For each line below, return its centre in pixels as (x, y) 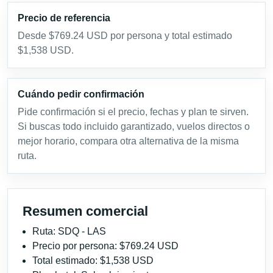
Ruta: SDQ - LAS (69, 231)
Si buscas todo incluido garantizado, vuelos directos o (134, 126)
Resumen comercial (85, 211)
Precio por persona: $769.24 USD (105, 246)
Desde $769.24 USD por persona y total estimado (125, 35)
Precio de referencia (64, 18)
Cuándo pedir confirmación (81, 94)
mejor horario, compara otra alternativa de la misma (128, 141)
